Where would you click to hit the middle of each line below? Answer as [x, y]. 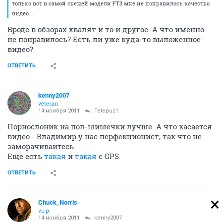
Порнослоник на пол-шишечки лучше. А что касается [110, 127]
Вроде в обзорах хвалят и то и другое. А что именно [106, 29]
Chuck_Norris [58, 203]
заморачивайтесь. [42, 146]
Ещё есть [26, 156]
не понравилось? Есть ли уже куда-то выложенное [104, 39]
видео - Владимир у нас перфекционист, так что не [105, 137]
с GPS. [109, 156]
